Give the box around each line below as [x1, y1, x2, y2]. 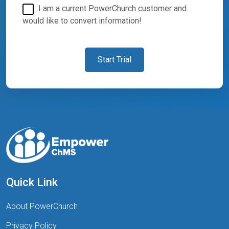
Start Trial [98, 54, 131, 64]
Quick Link [6, 176, 58, 189]
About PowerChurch [6, 201, 78, 212]
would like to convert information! [22, 15, 142, 26]
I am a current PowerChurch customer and [36, 3, 187, 13]
